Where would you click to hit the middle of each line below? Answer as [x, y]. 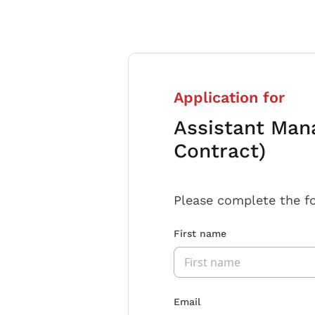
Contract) [220, 150]
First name [200, 233]
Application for [229, 97]
